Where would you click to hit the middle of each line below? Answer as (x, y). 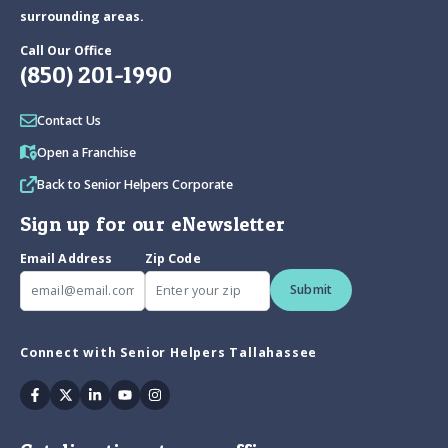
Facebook (69, 393)
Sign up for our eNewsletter (153, 224)
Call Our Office (66, 51)
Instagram (192, 393)
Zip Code (173, 259)
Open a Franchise (86, 153)
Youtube (155, 393)
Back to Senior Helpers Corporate (135, 185)
